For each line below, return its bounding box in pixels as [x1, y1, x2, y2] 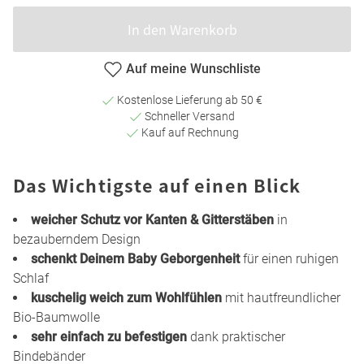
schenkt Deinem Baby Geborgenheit [31, 251, 240, 267]
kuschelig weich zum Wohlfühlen [31, 290, 222, 306]
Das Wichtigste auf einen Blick [13, 172, 301, 198]
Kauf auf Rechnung [138, 126, 239, 140]
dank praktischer [187, 329, 285, 345]
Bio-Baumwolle [13, 310, 100, 326]
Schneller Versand [142, 110, 235, 123]
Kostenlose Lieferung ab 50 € [115, 93, 262, 107]
